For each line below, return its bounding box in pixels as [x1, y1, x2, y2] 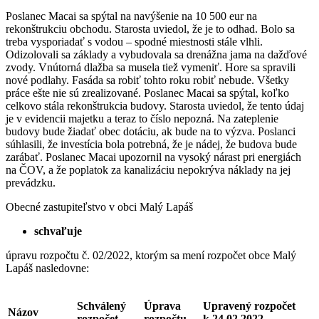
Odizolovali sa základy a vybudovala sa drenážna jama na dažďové [6, 48, 307, 61]
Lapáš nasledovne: [6, 261, 89, 274]
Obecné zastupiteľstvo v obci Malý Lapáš [6, 200, 193, 213]
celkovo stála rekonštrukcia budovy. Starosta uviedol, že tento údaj [6, 99, 304, 112]
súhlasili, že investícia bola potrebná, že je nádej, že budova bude [6, 137, 297, 150]
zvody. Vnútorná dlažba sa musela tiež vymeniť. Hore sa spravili [6, 61, 296, 73]
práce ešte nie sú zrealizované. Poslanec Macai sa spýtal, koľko [6, 86, 289, 99]
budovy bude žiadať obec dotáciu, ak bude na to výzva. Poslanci [6, 125, 296, 137]
